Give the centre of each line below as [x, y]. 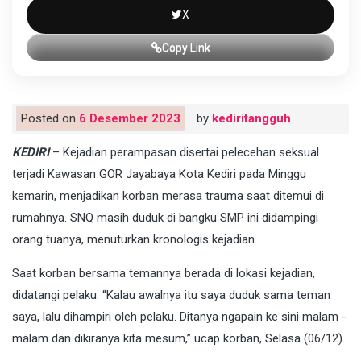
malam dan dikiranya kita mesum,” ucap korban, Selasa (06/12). [178, 338]
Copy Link [186, 47]
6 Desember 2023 [130, 118]
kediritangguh [251, 118]
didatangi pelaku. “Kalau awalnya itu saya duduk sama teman [171, 295]
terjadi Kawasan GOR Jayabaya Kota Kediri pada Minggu [159, 174]
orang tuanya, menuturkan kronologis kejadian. [135, 239]
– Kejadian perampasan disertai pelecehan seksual [184, 152]
